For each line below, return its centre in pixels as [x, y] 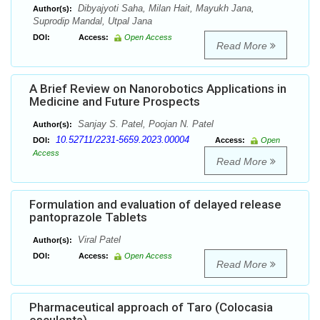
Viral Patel [98, 240]
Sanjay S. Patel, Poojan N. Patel [144, 124]
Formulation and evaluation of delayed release [155, 205]
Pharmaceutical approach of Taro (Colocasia [151, 307]
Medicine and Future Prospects [115, 102]
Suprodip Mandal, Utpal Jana [92, 21]
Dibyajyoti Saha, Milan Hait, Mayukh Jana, [165, 9]
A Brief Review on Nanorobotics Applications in [158, 89]
